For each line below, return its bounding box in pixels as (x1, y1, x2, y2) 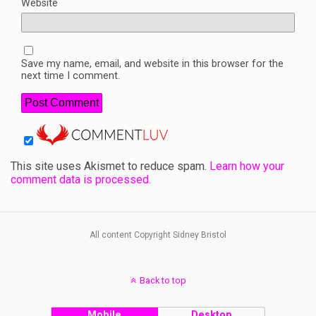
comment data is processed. (11, 172, 151, 186)
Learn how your (209, 159, 284, 173)
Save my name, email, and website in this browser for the (21, 57, 284, 70)
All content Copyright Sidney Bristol (90, 229, 226, 240)
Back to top (139, 274, 186, 286)
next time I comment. (21, 69, 120, 82)
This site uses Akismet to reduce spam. (11, 159, 209, 173)
